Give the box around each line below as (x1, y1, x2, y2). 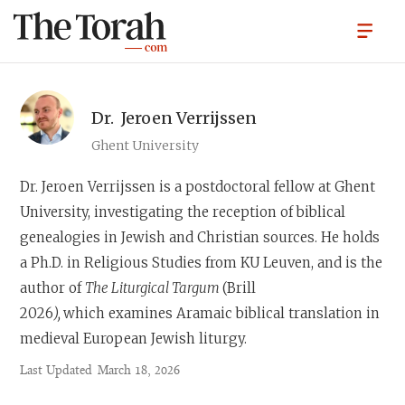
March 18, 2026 (98, 365, 181, 378)
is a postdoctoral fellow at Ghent (155, 178, 376, 195)
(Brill (222, 279, 257, 297)
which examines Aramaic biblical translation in (63, 305, 381, 322)
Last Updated (20, 365, 93, 378)
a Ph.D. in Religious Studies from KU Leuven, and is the (20, 254, 383, 271)
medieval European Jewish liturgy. (20, 330, 251, 347)
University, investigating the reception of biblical (20, 203, 346, 221)
